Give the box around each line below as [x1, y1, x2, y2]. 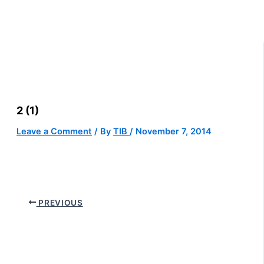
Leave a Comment [16, 126, 92, 137]
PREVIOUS [36, 197, 83, 207]
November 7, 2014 [136, 126, 212, 137]
